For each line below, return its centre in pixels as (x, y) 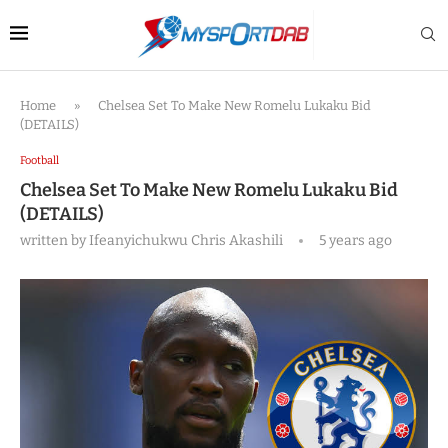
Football (39, 160)
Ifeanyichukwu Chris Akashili (186, 240)
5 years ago (354, 240)
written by (54, 240)
